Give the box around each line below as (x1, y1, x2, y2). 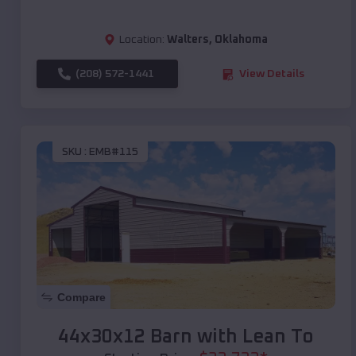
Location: (119, 34, 164, 46)
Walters (167, 34, 209, 46)
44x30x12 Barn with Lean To (58, 327, 314, 347)
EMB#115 (89, 145, 138, 157)
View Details (239, 68, 304, 80)
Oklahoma (215, 34, 268, 46)
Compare (57, 291, 106, 304)
